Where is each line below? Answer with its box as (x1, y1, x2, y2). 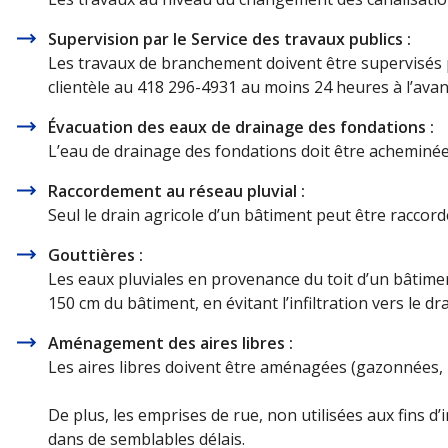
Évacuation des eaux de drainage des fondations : (48, 116, 434, 138)
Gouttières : (48, 244, 143, 266)
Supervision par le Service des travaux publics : (48, 28, 411, 50)
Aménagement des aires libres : (48, 332, 293, 354)
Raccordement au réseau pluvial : (48, 180, 305, 202)
